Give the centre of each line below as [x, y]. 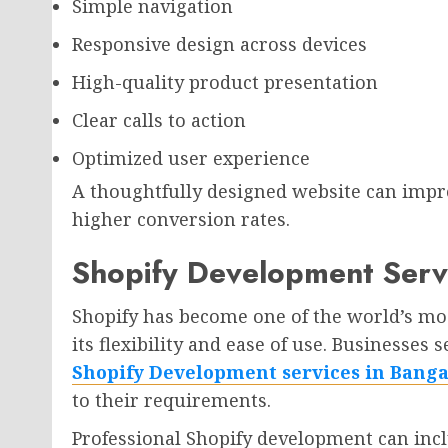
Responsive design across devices [219, 44]
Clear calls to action [159, 120]
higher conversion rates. [181, 219]
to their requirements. [171, 400]
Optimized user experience [191, 158]
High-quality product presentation [225, 82]
